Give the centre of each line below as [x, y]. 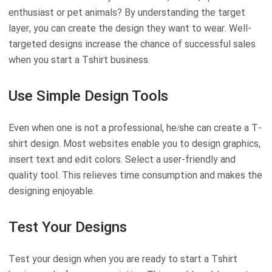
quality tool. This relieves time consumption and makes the [135, 175]
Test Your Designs [68, 227]
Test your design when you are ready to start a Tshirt [123, 259]
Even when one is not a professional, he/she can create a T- [135, 127]
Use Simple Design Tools [88, 96]
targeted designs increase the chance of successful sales [132, 44]
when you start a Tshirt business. [79, 59]
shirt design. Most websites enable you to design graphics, [134, 143]
